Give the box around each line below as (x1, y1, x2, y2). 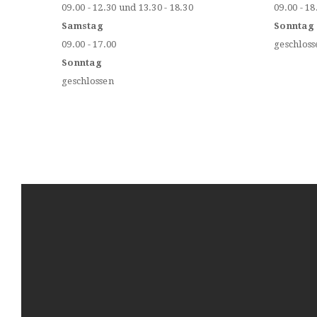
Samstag (62, 20, 103, 31)
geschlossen (62, 75, 114, 86)
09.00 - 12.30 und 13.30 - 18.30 (62, 1, 193, 13)
